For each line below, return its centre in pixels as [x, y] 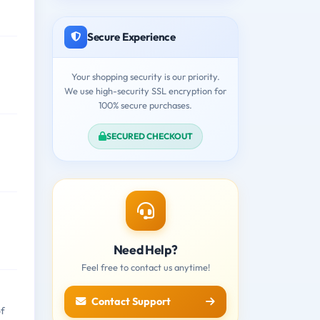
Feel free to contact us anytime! [145, 267]
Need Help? [145, 249]
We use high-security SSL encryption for [145, 90]
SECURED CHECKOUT [149, 136]
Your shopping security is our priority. [145, 76]
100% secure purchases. [145, 105]
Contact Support [131, 301]
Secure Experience [131, 36]
